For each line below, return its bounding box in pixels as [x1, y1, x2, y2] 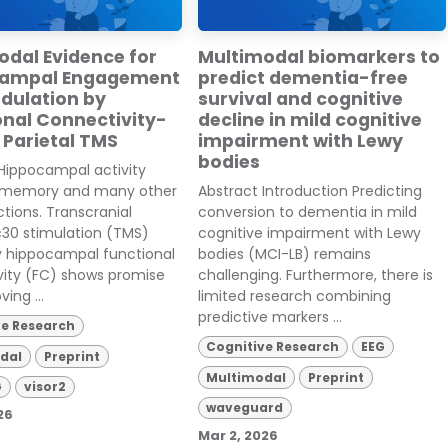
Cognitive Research [206, 338, 340, 356]
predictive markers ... [197, 306, 342, 327]
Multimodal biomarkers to [197, 44, 440, 69]
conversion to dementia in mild [197, 201, 417, 222]
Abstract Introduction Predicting [197, 180, 422, 201]
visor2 [23, 377, 66, 395]
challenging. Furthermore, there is [197, 264, 433, 285]
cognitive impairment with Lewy [197, 222, 421, 243]
